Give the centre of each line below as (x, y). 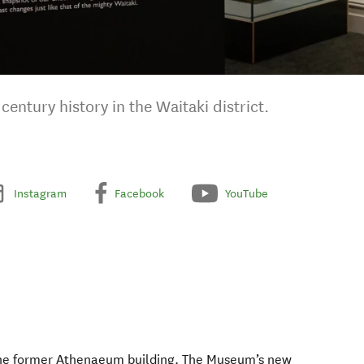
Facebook (139, 193)
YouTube (247, 193)
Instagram (40, 193)
